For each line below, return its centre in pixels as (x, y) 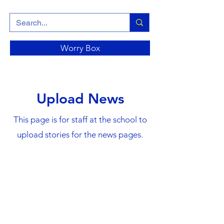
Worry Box (80, 48)
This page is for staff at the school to (80, 119)
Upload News (80, 98)
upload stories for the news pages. (80, 134)
